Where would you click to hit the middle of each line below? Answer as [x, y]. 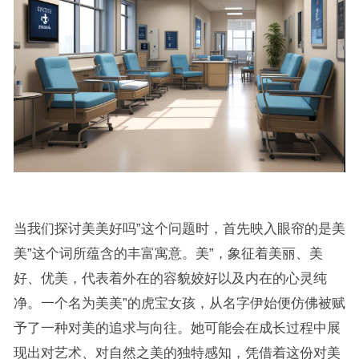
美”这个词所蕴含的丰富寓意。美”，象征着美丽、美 [168, 253]
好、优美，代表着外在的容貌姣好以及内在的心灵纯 [170, 278]
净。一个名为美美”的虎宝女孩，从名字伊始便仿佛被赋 [179, 303]
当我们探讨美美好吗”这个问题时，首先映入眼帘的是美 [179, 228]
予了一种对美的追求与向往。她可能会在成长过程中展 [177, 327]
